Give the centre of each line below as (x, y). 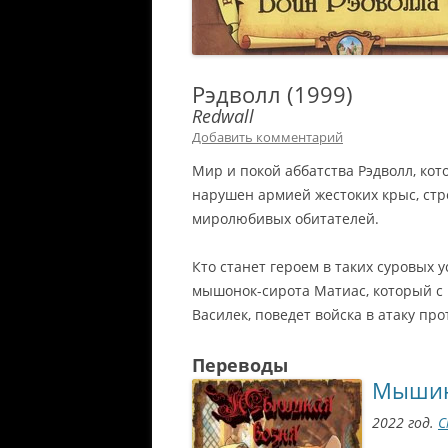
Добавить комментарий (267, 137)
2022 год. (405, 422)
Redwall (223, 116)
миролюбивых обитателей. (285, 218)
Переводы (240, 365)
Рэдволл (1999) (272, 94)
